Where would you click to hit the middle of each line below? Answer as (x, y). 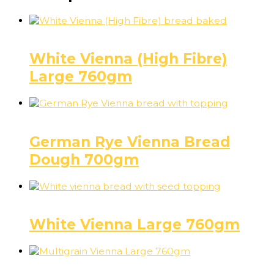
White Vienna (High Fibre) (128, 59)
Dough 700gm (84, 159)
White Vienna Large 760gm (135, 224)
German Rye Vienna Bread (130, 141)
